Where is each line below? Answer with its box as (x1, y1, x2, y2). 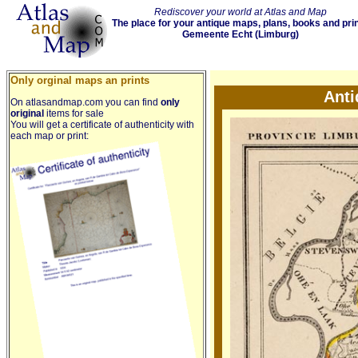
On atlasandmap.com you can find (10, 97, 161, 108)
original (10, 108, 44, 119)
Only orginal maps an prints (10, 74, 149, 86)
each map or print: (10, 130, 89, 141)
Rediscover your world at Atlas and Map (153, 6, 327, 18)
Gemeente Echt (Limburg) (181, 29, 299, 40)
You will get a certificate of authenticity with (10, 119, 194, 130)
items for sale (44, 108, 104, 119)
